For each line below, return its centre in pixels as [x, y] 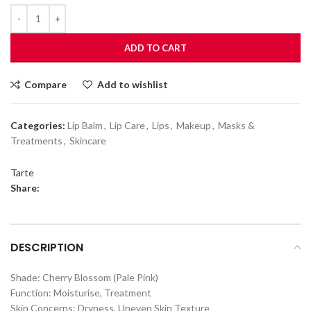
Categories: [38, 125]
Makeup [194, 125]
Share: [25, 187]
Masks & [236, 125]
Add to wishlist [132, 84]
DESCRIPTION [47, 247]
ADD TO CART [155, 48]
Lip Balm [85, 125]
